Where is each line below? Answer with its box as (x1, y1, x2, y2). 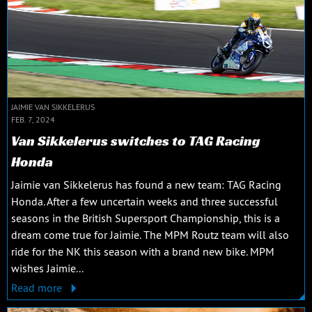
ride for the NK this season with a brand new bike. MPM (11, 244, 274, 258)
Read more (11, 280, 65, 295)
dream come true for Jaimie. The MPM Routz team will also (11, 227, 289, 242)
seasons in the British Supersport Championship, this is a (11, 210, 280, 225)
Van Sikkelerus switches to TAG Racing (11, 131, 260, 150)
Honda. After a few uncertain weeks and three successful (11, 194, 278, 208)
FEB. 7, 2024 (11, 114, 55, 125)
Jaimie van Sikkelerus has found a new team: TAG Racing (11, 177, 281, 192)
